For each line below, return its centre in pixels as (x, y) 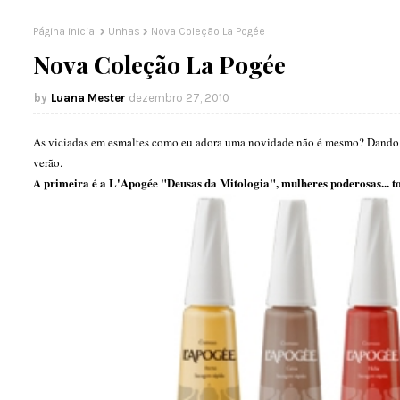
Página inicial (65, 31)
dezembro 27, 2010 (179, 98)
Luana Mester (88, 98)
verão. (48, 162)
